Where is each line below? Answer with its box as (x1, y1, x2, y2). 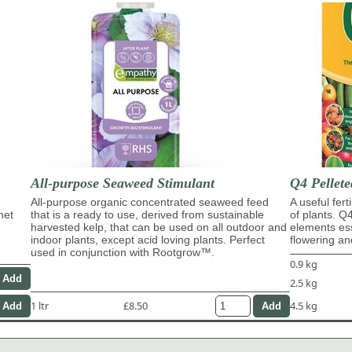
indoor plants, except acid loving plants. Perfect (31, 233, 265, 246)
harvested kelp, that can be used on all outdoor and (31, 220, 287, 233)
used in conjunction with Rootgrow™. (31, 245, 214, 258)
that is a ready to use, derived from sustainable (31, 207, 264, 221)
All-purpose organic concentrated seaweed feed (31, 195, 269, 208)
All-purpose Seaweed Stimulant (31, 174, 214, 191)
